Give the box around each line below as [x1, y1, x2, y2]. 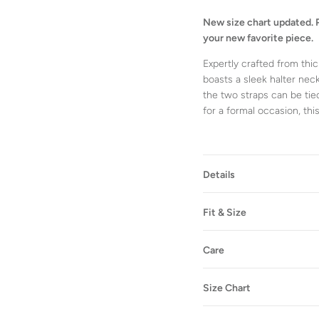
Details [203, 169, 236, 182]
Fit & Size [203, 206, 247, 219]
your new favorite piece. [203, 32, 316, 45]
